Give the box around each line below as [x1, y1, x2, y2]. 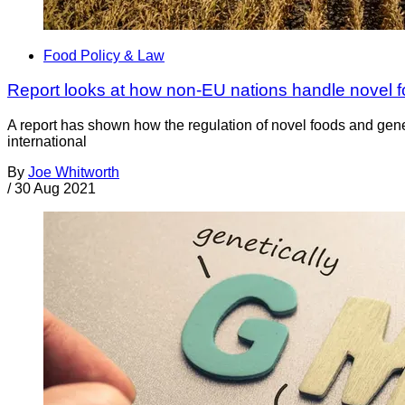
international [7, 133, 87, 149]
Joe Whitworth [28, 164, 119, 180]
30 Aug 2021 [14, 180, 96, 196]
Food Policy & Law [43, 47, 165, 63]
